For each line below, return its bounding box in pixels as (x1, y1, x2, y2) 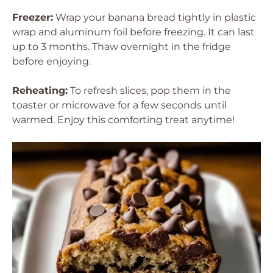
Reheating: (12, 85, 68, 96)
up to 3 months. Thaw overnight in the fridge (12, 41, 231, 52)
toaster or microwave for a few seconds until (12, 99, 227, 111)
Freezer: (12, 12, 53, 23)
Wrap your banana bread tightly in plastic (53, 12, 256, 23)
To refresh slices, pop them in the (68, 85, 231, 96)
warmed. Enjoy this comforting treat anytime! (12, 114, 235, 126)
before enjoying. (12, 55, 91, 67)
